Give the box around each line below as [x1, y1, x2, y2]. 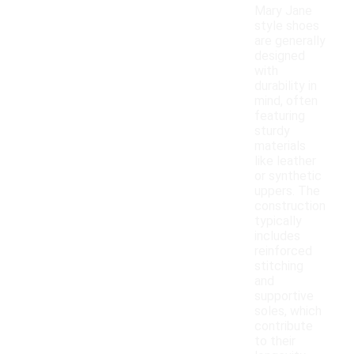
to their [254, 333, 296, 349]
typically [254, 213, 302, 229]
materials [254, 138, 306, 154]
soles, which [254, 303, 322, 319]
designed [254, 48, 305, 64]
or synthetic [254, 168, 322, 184]
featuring [254, 108, 305, 124]
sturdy [254, 123, 290, 139]
